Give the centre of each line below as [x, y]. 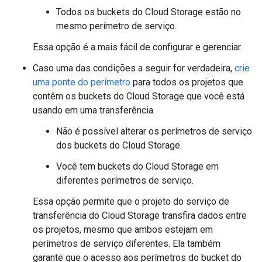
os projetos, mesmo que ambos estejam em [123, 230]
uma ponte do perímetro [82, 82]
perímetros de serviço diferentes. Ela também [127, 244]
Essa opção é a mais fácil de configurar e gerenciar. [137, 47]
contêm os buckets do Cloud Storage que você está [139, 96]
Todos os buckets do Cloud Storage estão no [149, 12]
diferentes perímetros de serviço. [125, 180]
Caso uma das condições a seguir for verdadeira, [134, 68]
